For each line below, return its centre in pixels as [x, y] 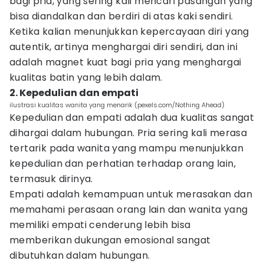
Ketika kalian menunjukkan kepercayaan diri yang [129, 32]
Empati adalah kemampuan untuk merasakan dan [131, 194]
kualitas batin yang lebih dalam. [86, 77]
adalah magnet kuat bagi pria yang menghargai [126, 62]
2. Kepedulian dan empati [74, 93]
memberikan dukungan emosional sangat [110, 240]
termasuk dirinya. [51, 179]
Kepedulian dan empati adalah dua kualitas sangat [132, 118]
